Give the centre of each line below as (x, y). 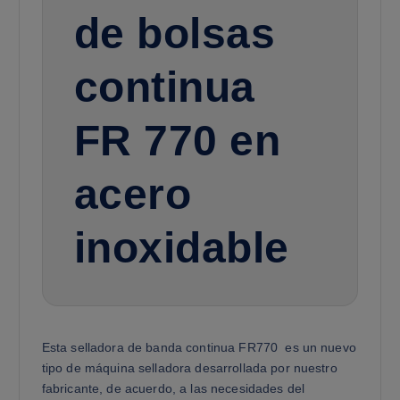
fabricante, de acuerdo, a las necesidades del (173, 389)
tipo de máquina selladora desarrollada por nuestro (189, 368)
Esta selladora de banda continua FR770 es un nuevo (199, 348)
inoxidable (181, 248)
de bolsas (175, 33)
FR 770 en (177, 141)
